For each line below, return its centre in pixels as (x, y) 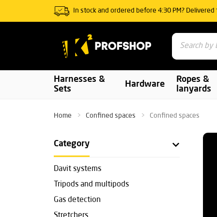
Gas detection (77, 200)
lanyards (194, 89)
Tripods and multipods (91, 185)
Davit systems (77, 169)
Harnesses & (79, 80)
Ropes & (193, 80)
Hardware (145, 85)
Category (72, 144)
